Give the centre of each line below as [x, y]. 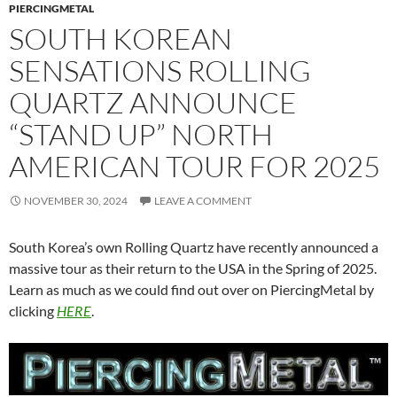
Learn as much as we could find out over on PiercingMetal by [191, 290]
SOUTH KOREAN [121, 39]
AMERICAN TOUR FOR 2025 [195, 167]
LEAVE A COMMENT [203, 201]
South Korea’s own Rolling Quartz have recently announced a [194, 247]
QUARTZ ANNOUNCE [153, 103]
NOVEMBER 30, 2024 [76, 201]
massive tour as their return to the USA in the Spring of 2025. [193, 269]
